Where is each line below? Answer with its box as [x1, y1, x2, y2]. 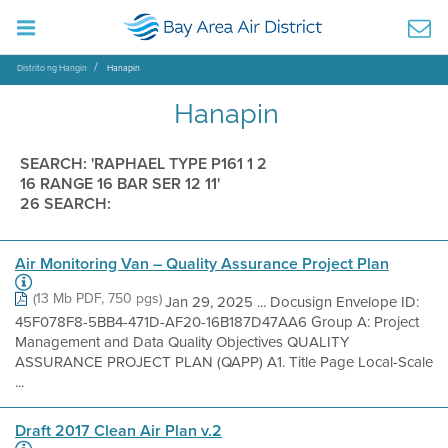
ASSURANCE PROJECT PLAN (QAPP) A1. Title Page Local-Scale [15, 351, 433, 373]
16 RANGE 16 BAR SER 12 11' [20, 172, 220, 195]
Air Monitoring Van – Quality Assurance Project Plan [15, 252, 389, 275]
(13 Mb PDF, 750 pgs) [33, 288, 162, 309]
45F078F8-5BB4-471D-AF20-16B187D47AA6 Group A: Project [15, 311, 419, 333]
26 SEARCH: [20, 192, 111, 215]
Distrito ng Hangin [17, 61, 87, 75]
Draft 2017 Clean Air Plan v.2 [15, 419, 222, 442]
